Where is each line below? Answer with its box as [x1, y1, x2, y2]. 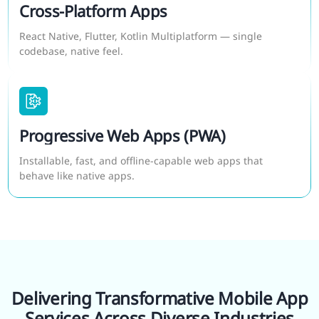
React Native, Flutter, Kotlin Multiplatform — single [19, 29, 262, 43]
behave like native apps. [19, 169, 135, 183]
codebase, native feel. [19, 44, 123, 58]
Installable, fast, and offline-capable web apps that [19, 154, 263, 168]
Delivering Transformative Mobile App [11, 286, 308, 310]
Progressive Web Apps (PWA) [19, 125, 226, 147]
